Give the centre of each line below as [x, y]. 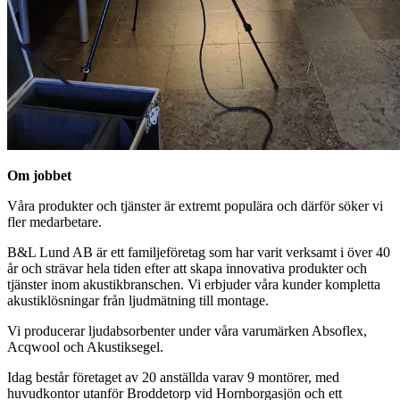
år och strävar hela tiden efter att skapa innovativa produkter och [187, 268]
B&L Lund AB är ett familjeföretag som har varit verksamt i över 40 [199, 252]
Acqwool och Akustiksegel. [85, 346]
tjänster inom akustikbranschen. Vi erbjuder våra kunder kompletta [194, 284]
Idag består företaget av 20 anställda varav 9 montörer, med [173, 377]
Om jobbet [39, 175]
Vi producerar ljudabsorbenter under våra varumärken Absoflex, [187, 330]
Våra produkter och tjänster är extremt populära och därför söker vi [195, 205]
